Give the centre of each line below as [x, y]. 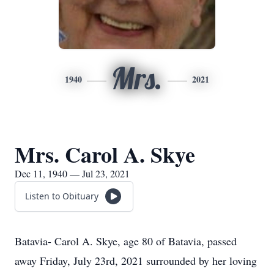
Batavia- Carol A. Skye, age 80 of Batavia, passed [126, 241]
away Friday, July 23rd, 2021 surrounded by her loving [136, 261]
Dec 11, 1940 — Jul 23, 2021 [72, 173]
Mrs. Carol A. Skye [105, 154]
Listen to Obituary [62, 196]
